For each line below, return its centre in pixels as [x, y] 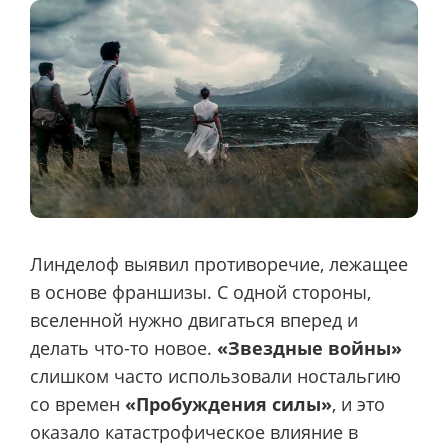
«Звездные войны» [309, 348]
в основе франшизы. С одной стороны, [200, 292]
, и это [358, 404]
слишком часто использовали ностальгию [215, 376]
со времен [77, 404]
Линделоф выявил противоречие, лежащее [219, 264]
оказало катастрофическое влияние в [194, 432]
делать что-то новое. [123, 348]
